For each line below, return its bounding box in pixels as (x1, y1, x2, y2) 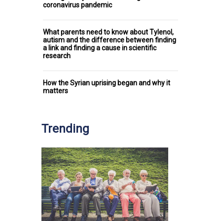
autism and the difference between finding (43, 36, 176, 44)
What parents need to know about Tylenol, (43, 28, 174, 37)
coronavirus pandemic (43, 1, 112, 9)
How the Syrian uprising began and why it (43, 79, 170, 87)
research (43, 52, 71, 60)
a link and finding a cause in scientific (43, 44, 156, 52)
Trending (41, 122, 89, 136)
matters (43, 87, 68, 95)
